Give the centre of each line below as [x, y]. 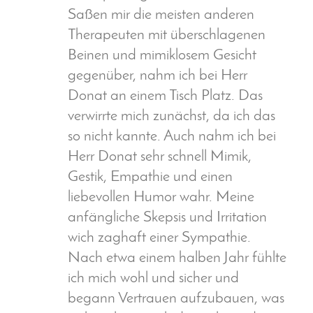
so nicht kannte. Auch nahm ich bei [172, 137]
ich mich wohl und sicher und [153, 279]
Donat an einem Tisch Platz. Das [165, 96]
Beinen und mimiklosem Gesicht [162, 56]
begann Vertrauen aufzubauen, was [176, 299]
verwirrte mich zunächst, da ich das [172, 117]
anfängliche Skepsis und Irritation [167, 218]
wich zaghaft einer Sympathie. [159, 238]
